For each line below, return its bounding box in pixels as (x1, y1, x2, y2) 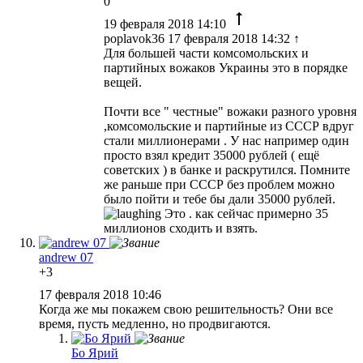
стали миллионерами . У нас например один (104, 133, 349, 147)
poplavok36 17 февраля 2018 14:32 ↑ (104, 31, 300, 45)
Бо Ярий (71, 345, 118, 360)
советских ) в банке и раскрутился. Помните (104, 162, 350, 177)
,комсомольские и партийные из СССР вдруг (104, 118, 354, 133)
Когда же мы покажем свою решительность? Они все (39, 301, 333, 316)
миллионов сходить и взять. (104, 220, 258, 235)
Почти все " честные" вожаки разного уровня (104, 104, 357, 118)
